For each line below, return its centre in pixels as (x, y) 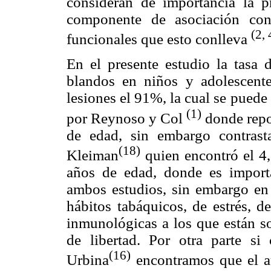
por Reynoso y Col (127, 118)
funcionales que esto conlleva (159, 39)
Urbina (88, 260)
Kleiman (93, 155)
